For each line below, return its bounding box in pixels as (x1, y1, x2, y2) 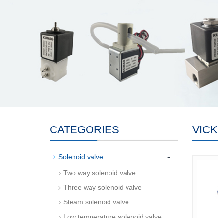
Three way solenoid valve (63, 183, 142, 191)
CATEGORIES (50, 124, 119, 136)
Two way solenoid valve (63, 169, 136, 177)
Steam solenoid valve (63, 198, 129, 206)
